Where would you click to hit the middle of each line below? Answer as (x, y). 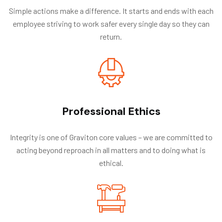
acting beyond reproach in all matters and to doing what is (111, 150)
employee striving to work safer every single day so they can (111, 23)
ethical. (111, 163)
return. (111, 36)
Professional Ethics (111, 111)
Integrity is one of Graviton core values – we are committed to (111, 137)
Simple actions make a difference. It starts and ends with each (111, 10)
